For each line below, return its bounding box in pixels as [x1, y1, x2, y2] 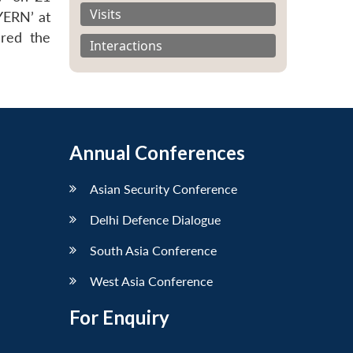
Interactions [90, 36, 162, 54]
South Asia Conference [90, 242, 217, 258]
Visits [90, 5, 121, 23]
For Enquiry [69, 305, 169, 329]
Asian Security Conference [90, 180, 237, 196]
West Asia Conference [90, 273, 213, 288]
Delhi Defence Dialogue [90, 211, 221, 227]
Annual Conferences [69, 140, 245, 164]
